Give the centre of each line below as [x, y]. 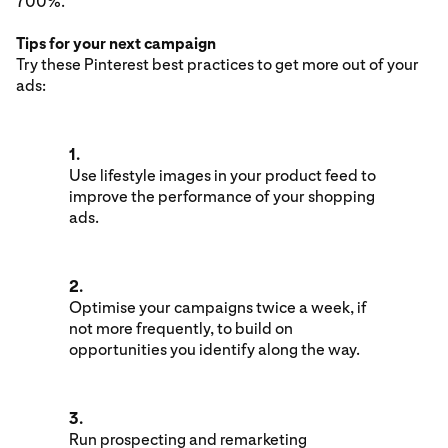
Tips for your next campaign [116, 43]
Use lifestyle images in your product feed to [222, 175]
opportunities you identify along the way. [214, 349]
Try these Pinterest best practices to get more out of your [217, 64]
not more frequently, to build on [181, 328]
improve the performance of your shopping [222, 196]
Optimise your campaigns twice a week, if [218, 307]
